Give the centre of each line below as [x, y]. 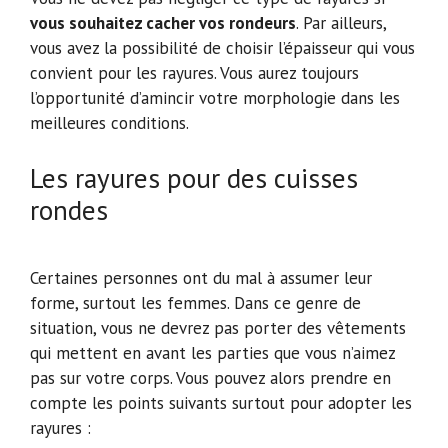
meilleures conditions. [109, 123]
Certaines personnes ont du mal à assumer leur [201, 278]
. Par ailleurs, [341, 23]
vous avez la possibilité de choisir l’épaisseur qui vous [222, 48]
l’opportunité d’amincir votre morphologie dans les [215, 98]
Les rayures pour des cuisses [194, 177]
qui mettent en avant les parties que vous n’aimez [212, 353]
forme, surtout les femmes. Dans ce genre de [195, 303]
